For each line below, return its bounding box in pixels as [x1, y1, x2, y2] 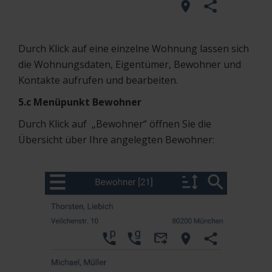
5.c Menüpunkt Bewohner [18, 95, 141, 109]
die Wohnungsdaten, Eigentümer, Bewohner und [18, 57, 241, 71]
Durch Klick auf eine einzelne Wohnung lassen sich [18, 41, 249, 55]
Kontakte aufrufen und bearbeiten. [18, 73, 178, 87]
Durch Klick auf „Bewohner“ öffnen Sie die [18, 117, 211, 131]
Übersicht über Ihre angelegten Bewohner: [18, 132, 214, 146]
